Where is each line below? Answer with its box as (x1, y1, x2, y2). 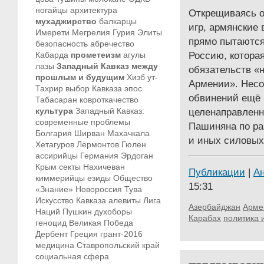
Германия (80, 151, 118, 160)
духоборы (94, 207, 132, 216)
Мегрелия (72, 28, 110, 37)
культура (35, 106, 73, 115)
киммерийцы (35, 173, 85, 183)
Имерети (35, 28, 70, 37)
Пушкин (62, 207, 92, 216)
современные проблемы (35, 117, 130, 127)
